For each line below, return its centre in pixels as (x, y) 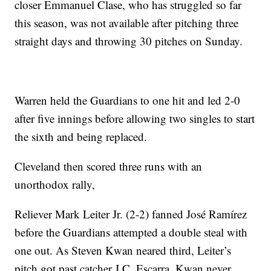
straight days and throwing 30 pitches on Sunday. (129, 41)
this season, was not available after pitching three (127, 23)
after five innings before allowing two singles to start (135, 119)
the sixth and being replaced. (81, 137)
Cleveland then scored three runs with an (109, 166)
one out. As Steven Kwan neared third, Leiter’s (123, 250)
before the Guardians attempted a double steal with (131, 232)
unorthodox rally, (55, 184)
